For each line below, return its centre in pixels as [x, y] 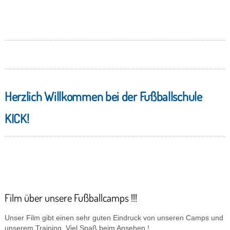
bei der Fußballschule [154, 96]
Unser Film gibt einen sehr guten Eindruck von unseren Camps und [114, 218]
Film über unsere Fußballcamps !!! [71, 198]
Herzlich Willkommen [55, 96]
